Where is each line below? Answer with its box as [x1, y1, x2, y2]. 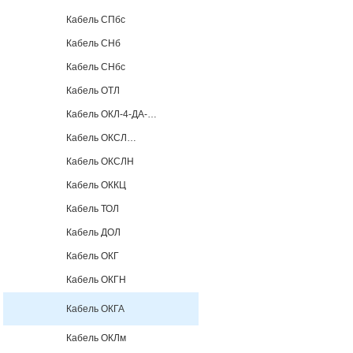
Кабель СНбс [66, 61, 125, 72]
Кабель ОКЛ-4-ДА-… [66, 109, 157, 120]
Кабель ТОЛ [66, 203, 119, 214]
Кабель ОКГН [66, 274, 126, 285]
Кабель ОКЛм [66, 333, 126, 344]
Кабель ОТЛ [66, 85, 120, 96]
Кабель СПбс [66, 14, 125, 25]
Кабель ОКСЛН [66, 156, 134, 167]
